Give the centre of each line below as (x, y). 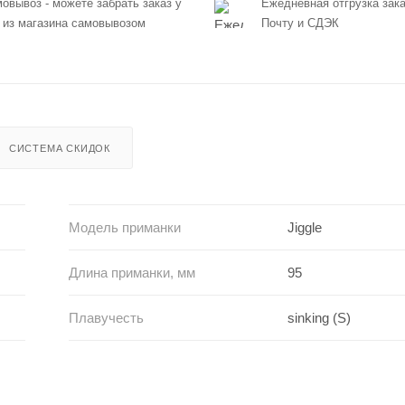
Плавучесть (106, 317)
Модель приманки (124, 227)
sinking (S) (320, 317)
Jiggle (305, 227)
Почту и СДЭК (300, 23)
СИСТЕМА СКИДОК (60, 148)
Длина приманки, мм (132, 272)
